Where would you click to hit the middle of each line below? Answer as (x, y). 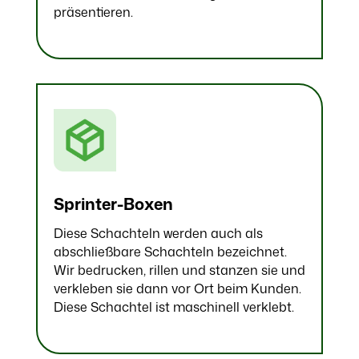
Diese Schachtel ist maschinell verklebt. (173, 307)
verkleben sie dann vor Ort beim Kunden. (177, 289)
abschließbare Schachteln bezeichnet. (170, 252)
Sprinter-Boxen (113, 204)
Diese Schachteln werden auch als (158, 234)
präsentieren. (93, 12)
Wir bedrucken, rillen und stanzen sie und (179, 270)
